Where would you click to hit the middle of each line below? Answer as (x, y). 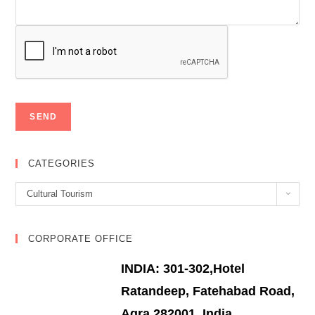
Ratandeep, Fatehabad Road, (208, 291)
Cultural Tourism (60, 194)
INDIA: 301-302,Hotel (183, 269)
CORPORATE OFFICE (81, 239)
